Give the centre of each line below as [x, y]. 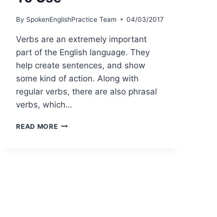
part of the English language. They [83, 52]
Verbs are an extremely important [82, 39]
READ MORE [37, 126]
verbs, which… [44, 104]
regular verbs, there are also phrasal [87, 91]
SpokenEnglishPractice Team [71, 19]
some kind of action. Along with [77, 78]
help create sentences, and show [81, 65]
